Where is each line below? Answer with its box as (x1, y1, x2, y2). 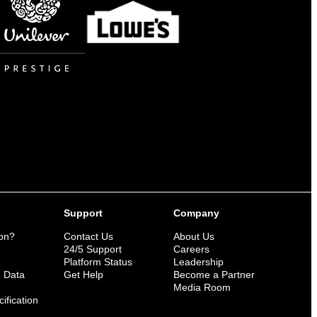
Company (173, 207, 219, 219)
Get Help (64, 268, 103, 280)
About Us (173, 230, 214, 242)
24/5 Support (64, 243, 122, 255)
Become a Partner (173, 268, 255, 280)
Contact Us (64, 230, 113, 242)
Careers (173, 243, 209, 255)
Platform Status (64, 255, 132, 267)
